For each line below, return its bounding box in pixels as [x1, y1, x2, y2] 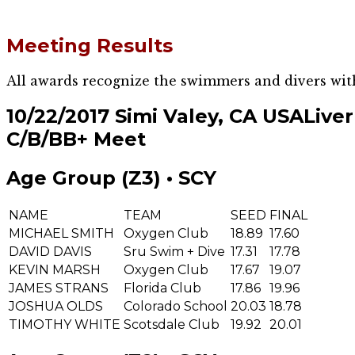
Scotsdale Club [124, 316, 219, 332]
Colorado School [124, 298, 227, 314]
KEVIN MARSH [9, 261, 101, 277]
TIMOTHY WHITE [9, 316, 120, 332]
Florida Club [124, 280, 201, 296]
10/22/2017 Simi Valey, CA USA [6, 104, 303, 128]
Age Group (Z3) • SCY [6, 166, 216, 189]
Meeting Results [6, 33, 173, 57]
